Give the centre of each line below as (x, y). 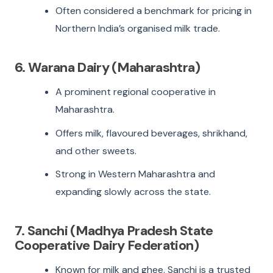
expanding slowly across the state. (133, 192)
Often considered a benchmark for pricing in (154, 11)
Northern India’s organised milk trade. (138, 29)
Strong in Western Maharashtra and (136, 174)
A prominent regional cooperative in (136, 91)
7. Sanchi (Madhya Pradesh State (114, 230)
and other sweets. (96, 151)
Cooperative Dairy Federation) (107, 245)
